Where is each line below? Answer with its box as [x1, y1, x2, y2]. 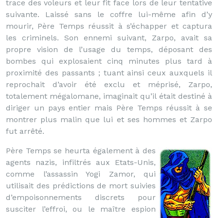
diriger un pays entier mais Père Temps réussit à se [6, 103, 212, 112]
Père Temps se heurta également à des [6, 146, 156, 155]
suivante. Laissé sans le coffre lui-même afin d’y [6, 10, 212, 19]
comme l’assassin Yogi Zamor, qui [6, 169, 156, 179]
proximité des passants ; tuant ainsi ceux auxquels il [6, 68, 212, 77]
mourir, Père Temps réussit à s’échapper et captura [6, 21, 212, 31]
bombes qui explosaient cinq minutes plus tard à [6, 56, 212, 66]
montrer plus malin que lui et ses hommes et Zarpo [6, 115, 212, 124]
